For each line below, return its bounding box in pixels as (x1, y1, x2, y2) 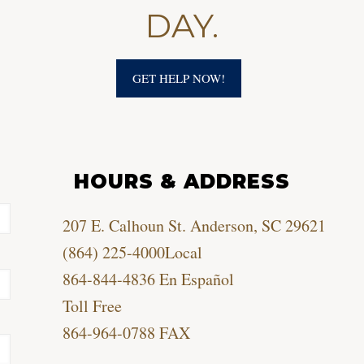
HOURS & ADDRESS (73, 170, 290, 193)
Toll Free (62, 295, 122, 317)
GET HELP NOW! (132, 70, 226, 86)
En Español (154, 268, 234, 290)
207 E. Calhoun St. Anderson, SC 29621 (62, 214, 326, 236)
